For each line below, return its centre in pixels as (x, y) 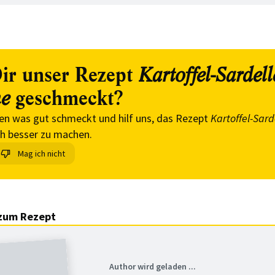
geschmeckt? (67, 99)
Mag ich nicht (41, 153)
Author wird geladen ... (153, 266)
